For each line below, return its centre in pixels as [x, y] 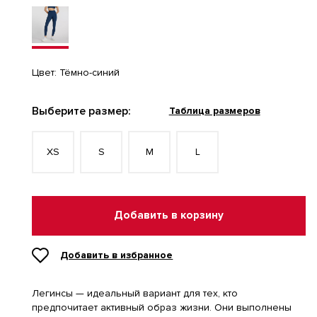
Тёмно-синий [90, 73]
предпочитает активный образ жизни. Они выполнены [162, 307]
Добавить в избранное [117, 255]
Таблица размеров [214, 111]
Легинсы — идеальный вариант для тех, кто [135, 293]
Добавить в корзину [169, 215]
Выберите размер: [82, 111]
